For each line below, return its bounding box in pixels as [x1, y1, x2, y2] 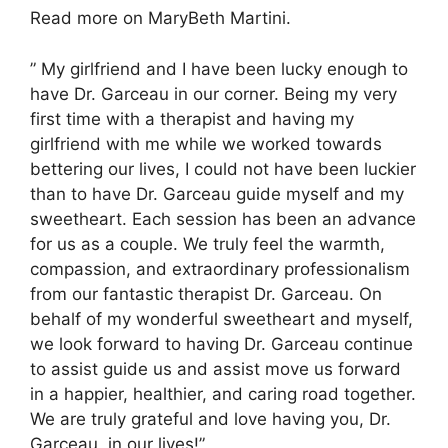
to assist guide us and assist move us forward [30, 358, 401, 379]
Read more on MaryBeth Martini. [30, 8, 291, 28]
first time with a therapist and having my [30, 108, 354, 129]
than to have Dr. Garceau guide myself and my [30, 183, 404, 204]
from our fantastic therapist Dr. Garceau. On [30, 283, 382, 304]
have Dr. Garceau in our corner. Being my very [30, 83, 397, 104]
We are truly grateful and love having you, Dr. [30, 408, 391, 429]
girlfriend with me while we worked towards [30, 133, 382, 154]
